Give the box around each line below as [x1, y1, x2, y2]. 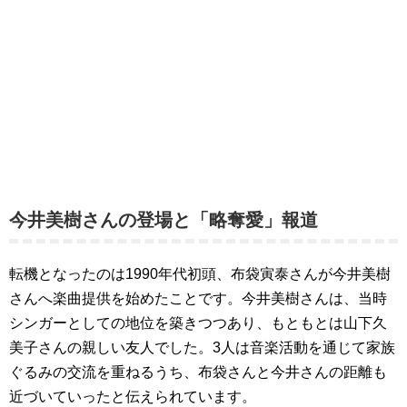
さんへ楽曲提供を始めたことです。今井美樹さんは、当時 [9, 291, 387, 306]
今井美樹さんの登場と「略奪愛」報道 [9, 210, 318, 230]
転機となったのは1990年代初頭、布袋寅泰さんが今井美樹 [9, 266, 391, 282]
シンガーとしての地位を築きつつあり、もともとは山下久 [9, 315, 387, 331]
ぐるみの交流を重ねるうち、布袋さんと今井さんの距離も [9, 364, 387, 380]
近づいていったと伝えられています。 [9, 389, 256, 404]
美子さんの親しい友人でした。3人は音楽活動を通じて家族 [9, 340, 395, 355]
